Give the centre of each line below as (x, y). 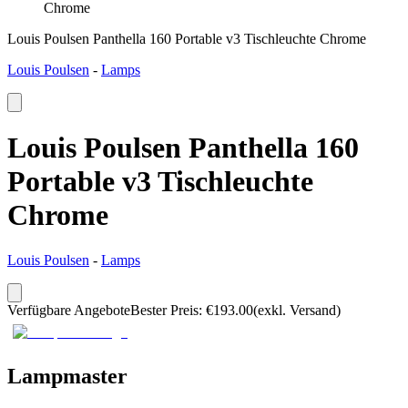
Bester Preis (164, 310)
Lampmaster (67, 376)
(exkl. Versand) (297, 310)
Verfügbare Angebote (69, 310)
